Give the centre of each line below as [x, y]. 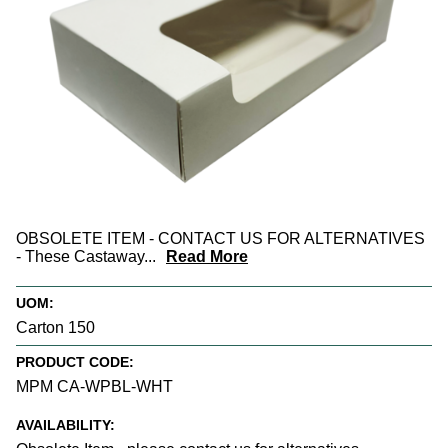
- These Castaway [80, 256]
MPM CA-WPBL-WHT [94, 387]
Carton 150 [55, 327]
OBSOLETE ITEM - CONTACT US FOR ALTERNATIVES [220, 238]
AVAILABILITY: [65, 424]
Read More [207, 256]
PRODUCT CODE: [75, 362]
